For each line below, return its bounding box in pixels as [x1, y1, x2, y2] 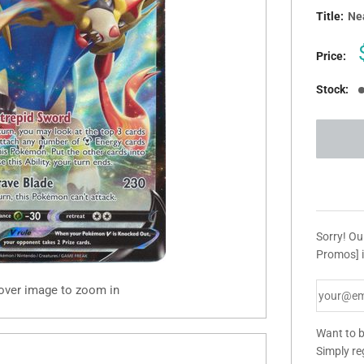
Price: [316, 50, 347, 63]
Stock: [316, 83, 349, 96]
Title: [316, 10, 347, 23]
